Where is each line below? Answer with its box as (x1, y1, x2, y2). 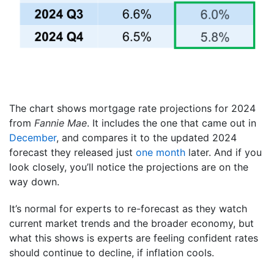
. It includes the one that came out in (87, 117, 256, 130)
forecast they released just (9, 146, 136, 159)
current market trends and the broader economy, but (9, 217, 254, 230)
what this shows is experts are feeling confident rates (9, 232, 258, 245)
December (9, 131, 56, 144)
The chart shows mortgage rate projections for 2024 (9, 102, 256, 115)
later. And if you (185, 146, 262, 159)
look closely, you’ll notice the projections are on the (9, 161, 248, 174)
